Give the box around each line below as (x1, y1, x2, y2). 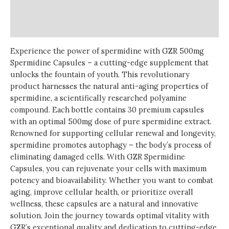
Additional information (10, 4, 92, 14)
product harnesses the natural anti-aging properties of (10, 81, 208, 91)
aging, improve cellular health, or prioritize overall (10, 187, 193, 197)
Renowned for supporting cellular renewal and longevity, (10, 128, 216, 138)
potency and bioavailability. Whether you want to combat (10, 175, 213, 185)
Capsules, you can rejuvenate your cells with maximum (10, 163, 207, 173)
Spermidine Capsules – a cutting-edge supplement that (10, 57, 209, 67)
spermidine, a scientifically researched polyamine (10, 93, 187, 103)
